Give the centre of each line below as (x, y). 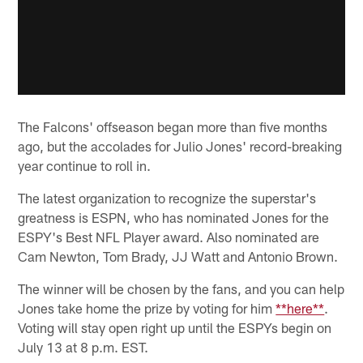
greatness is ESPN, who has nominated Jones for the (174, 217)
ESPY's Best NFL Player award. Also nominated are (169, 236)
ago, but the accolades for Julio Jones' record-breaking (180, 145)
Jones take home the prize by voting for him (147, 307)
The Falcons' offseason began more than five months (173, 126)
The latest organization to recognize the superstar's (167, 197)
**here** (300, 307)
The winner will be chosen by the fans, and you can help (181, 288)
